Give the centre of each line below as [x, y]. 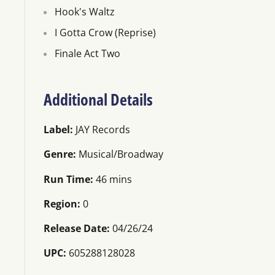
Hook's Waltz [85, 12]
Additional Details [98, 99]
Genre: [60, 154]
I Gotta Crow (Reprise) [105, 33]
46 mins [113, 179]
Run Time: [68, 179]
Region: [62, 203]
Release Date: [77, 228]
